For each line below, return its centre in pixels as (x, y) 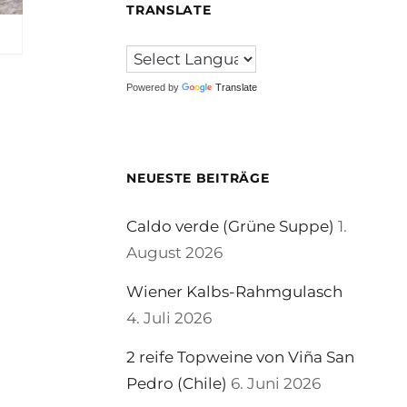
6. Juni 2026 (276, 383)
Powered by (154, 87)
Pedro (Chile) (177, 383)
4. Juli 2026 (169, 318)
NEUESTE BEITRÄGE (198, 178)
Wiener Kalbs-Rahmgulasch (235, 292)
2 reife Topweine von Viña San (241, 357)
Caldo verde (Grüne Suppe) (231, 226)
